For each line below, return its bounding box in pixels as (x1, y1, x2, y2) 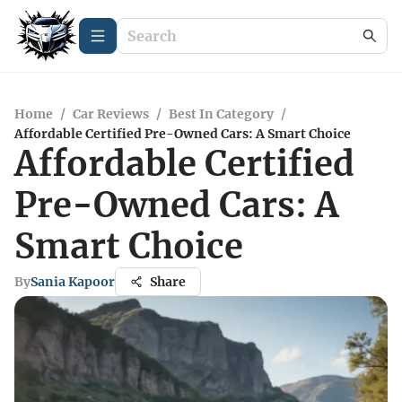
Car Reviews (73, 106, 149, 122)
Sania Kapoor (31, 274, 115, 290)
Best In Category (169, 106, 274, 122)
